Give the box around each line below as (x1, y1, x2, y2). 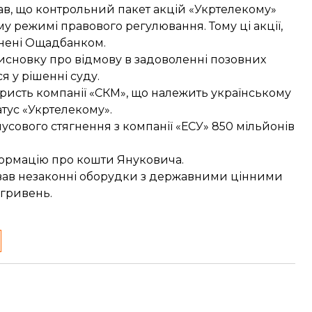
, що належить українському (126, 86, 291, 100)
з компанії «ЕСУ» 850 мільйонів (111, 120, 295, 133)
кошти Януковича (77, 153, 182, 166)
